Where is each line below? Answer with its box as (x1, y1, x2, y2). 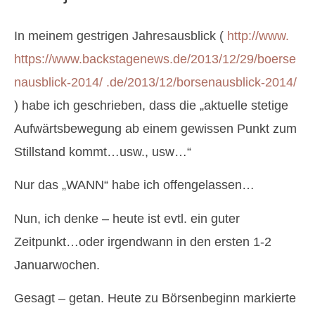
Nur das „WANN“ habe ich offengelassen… (14, 178, 255, 193)
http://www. (227, 29, 289, 43)
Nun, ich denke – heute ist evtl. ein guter (14, 211, 240, 226)
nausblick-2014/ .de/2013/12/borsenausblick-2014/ (14, 75, 297, 89)
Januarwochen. (14, 257, 100, 272)
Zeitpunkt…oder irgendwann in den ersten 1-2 (14, 234, 271, 249)
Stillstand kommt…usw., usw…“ (14, 145, 191, 159)
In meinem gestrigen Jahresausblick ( (14, 29, 227, 43)
